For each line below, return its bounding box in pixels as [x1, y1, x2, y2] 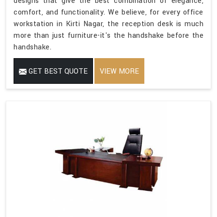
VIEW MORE [100, 66, 139, 77]
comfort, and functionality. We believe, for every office [14, 7, 203, 18]
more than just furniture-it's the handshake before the [14, 31, 203, 41]
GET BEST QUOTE [27, 66, 88, 77]
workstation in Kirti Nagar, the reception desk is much [14, 19, 203, 30]
